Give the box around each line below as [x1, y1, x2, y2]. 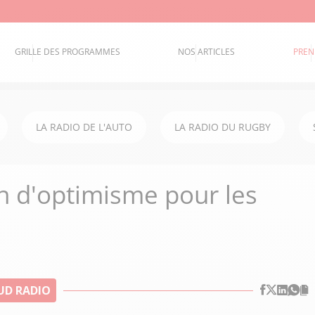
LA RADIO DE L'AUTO [36, 120, 132, 134]
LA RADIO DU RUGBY [174, 120, 271, 134]
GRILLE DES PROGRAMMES [15, 46, 121, 58]
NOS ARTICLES [178, 46, 236, 58]
